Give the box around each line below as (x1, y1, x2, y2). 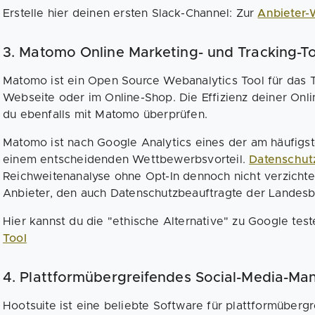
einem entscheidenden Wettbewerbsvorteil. (3, 154, 250, 166)
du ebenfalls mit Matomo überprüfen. (3, 109, 212, 121)
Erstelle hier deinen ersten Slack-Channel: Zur (3, 8, 258, 20)
